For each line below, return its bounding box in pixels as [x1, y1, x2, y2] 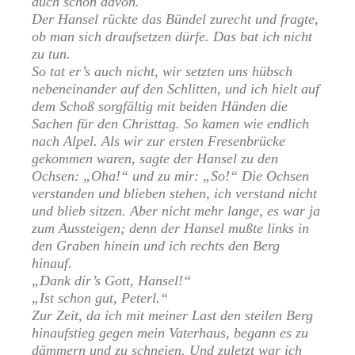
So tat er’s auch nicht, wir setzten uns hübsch [32, 63, 292, 80]
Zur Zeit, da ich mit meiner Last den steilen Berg [32, 307, 313, 324]
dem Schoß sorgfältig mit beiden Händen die [32, 98, 288, 115]
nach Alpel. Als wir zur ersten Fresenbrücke [32, 133, 285, 150]
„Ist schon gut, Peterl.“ [32, 290, 168, 307]
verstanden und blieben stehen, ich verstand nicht [32, 185, 317, 202]
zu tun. [32, 46, 71, 63]
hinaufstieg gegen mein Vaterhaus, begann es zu [32, 325, 308, 342]
